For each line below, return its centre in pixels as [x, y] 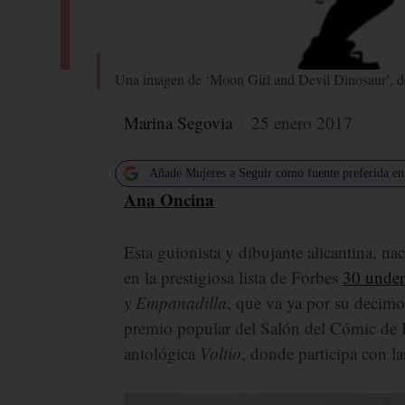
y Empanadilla [176, 302]
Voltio [221, 353]
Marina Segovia [179, 122]
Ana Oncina [170, 199]
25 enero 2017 [302, 122]
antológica [162, 353]
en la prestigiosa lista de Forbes [234, 277]
